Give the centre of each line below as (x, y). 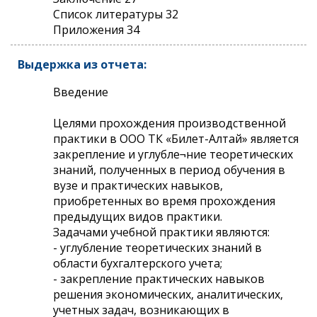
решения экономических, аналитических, (168, 294)
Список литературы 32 (116, 14)
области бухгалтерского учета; (138, 263)
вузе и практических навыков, (138, 185)
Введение (81, 92)
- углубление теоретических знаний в (157, 247)
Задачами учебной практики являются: (161, 232)
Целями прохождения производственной (169, 123)
